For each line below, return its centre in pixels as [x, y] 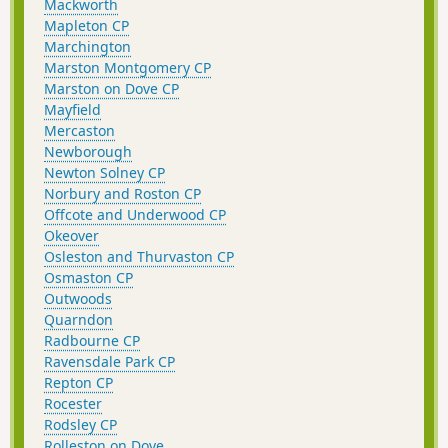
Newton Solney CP [104, 172]
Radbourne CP [92, 340]
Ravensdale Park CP [109, 361]
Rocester [73, 403]
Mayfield [72, 109]
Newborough [88, 151]
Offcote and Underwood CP [135, 214]
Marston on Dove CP [111, 88]
